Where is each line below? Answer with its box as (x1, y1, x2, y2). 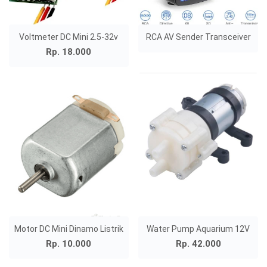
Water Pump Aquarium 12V (147, 223, 250, 234)
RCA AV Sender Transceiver (145, 32, 251, 42)
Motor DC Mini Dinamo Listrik (14, 223, 123, 234)
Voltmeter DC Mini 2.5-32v (19, 32, 119, 42)
